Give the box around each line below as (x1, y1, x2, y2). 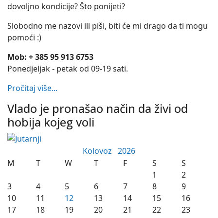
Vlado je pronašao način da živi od (7, 101, 188, 116)
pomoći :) (7, 32, 41, 43)
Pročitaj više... (7, 83, 57, 93)
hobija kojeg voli (7, 114, 94, 130)
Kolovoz (82, 145, 118, 156)
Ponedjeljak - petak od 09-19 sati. (7, 63, 128, 74)
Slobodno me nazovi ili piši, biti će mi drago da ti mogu (7, 20, 208, 31)
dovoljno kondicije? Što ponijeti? (7, 1, 125, 12)
